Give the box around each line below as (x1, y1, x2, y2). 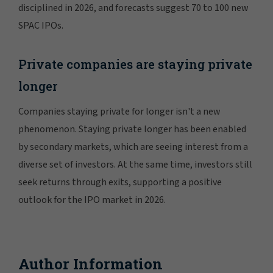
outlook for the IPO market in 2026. (18, 193, 166, 207)
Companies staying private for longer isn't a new (18, 104, 221, 118)
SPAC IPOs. (18, 18, 63, 32)
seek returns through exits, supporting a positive (18, 175, 222, 189)
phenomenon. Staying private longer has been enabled (18, 122, 246, 136)
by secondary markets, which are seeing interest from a (18, 140, 248, 154)
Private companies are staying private (18, 55, 252, 72)
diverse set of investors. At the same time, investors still (18, 157, 252, 171)
